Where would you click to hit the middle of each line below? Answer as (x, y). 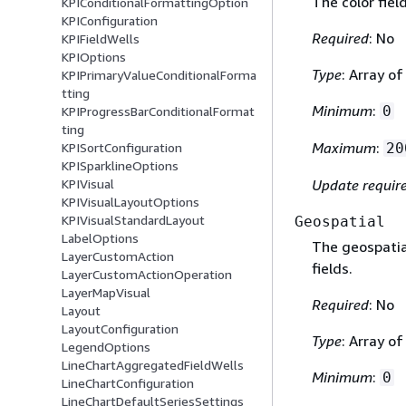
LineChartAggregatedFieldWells (153, 365)
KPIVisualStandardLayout (133, 220)
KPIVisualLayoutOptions (130, 202)
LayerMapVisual (106, 293)
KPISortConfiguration (122, 148)
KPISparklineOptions (120, 166)
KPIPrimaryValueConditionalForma (159, 75)
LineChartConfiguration (128, 383)
